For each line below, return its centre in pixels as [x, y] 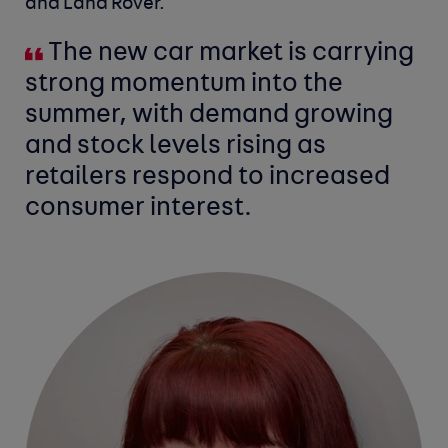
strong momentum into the [184, 85]
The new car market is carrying [229, 54]
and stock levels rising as [176, 147]
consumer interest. [139, 209]
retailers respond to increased [208, 178]
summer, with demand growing [209, 116]
